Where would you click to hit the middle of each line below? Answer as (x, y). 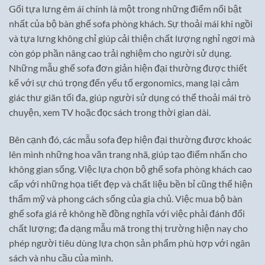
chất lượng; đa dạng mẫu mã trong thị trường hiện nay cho (128, 228)
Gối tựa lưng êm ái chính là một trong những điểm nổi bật (125, 9)
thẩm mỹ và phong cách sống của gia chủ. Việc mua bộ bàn (126, 198)
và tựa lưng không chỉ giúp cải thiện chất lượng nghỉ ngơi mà (132, 38)
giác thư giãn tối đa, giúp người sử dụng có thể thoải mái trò (130, 98)
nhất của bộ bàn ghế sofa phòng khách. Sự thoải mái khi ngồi (131, 24)
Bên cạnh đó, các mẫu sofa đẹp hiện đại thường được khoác (130, 139)
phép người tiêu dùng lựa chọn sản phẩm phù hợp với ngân (130, 243)
